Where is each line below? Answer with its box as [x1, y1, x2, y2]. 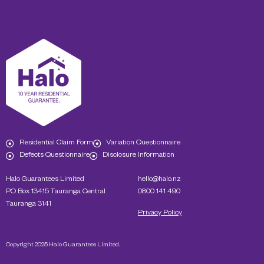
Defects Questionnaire [19, 151, 90, 160]
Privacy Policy [138, 209, 182, 217]
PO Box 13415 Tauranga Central [6, 188, 105, 197]
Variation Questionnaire [106, 139, 180, 148]
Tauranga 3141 [6, 200, 51, 209]
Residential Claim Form [19, 139, 93, 148]
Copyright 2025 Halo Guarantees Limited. [6, 242, 120, 249]
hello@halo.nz [138, 176, 181, 184]
